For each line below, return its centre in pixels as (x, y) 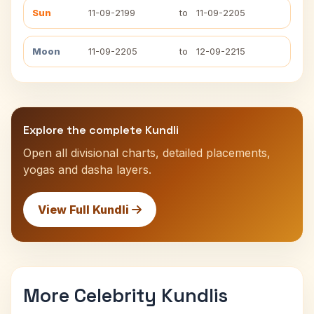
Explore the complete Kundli (101, 130)
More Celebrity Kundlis (125, 295)
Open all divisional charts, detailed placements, (147, 153)
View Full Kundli (85, 210)
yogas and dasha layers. (87, 170)
